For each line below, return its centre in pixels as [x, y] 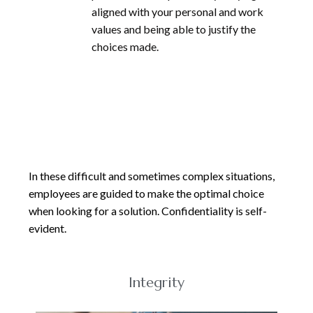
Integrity [156, 283]
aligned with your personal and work [178, 12]
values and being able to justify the [174, 29]
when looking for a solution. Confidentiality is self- [148, 211]
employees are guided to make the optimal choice [147, 193]
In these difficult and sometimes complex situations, [152, 176]
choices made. [125, 46]
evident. [48, 228]
